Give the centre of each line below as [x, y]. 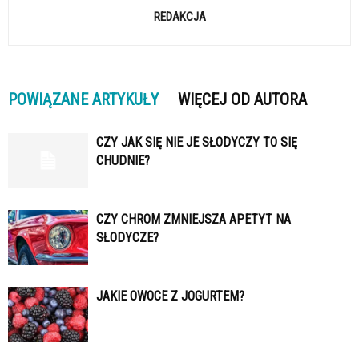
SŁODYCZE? [127, 237]
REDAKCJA [179, 16]
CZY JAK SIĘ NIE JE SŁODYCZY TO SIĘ [197, 142]
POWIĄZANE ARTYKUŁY [83, 99]
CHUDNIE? [123, 160]
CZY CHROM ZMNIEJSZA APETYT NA [194, 219]
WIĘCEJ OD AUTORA [242, 99]
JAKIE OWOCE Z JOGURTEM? [170, 296]
